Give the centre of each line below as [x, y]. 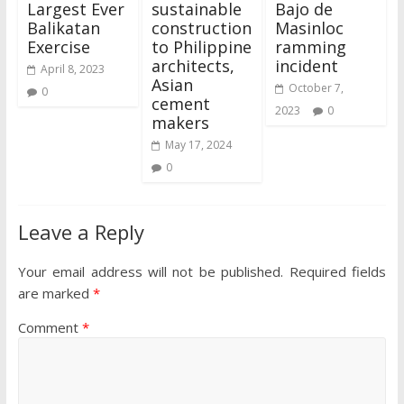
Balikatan [63, 28]
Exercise [58, 46]
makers [180, 122]
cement [180, 103]
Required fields [338, 271]
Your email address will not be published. [151, 271]
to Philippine [201, 46]
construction [201, 28]
